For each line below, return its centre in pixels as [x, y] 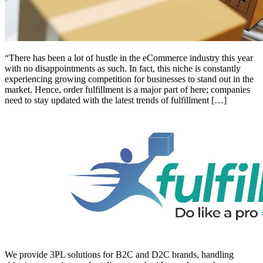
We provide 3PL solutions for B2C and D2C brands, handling [119, 255]
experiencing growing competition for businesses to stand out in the [129, 79]
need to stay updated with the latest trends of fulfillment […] [116, 100]
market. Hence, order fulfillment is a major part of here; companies [127, 90]
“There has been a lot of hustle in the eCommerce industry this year [129, 58]
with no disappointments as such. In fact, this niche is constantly [123, 69]
